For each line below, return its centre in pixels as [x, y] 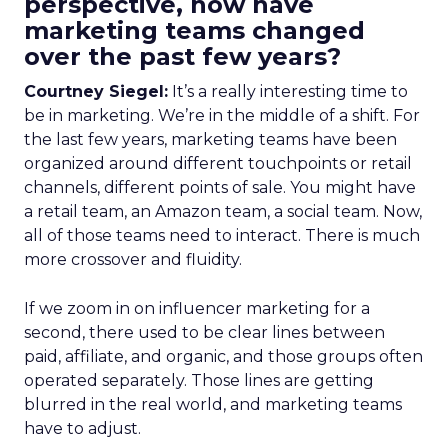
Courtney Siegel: [96, 91]
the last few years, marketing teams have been [210, 139]
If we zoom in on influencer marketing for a [197, 308]
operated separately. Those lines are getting [199, 380]
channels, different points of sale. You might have [220, 187]
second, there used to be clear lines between [204, 332]
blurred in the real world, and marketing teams [213, 404]
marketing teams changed [194, 30]
